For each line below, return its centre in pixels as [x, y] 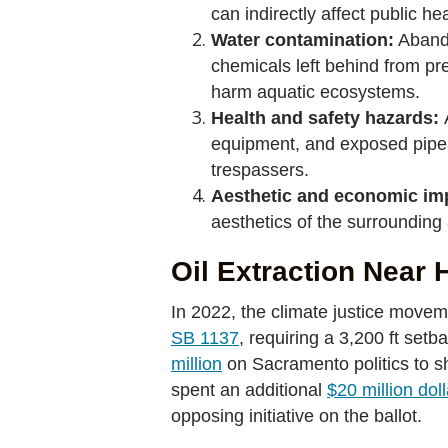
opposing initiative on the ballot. [296, 416]
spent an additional [249, 390]
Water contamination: [302, 40]
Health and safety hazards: [327, 118]
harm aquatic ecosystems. [315, 92]
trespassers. [260, 170]
